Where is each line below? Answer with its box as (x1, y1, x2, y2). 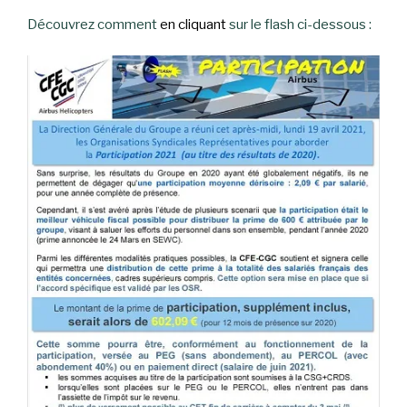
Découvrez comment (27, 15, 160, 33)
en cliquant (160, 15, 229, 33)
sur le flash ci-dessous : (229, 15, 372, 33)
